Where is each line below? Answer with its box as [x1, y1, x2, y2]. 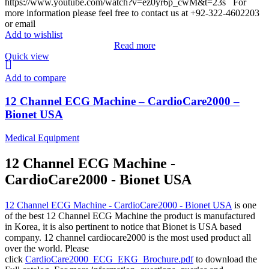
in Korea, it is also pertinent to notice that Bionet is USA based [5, 221, 241, 232]
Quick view [5, 51, 49, 62]
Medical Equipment [5, 132, 79, 143]
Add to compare [5, 73, 66, 83]
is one [232, 199, 256, 210]
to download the [193, 253, 257, 264]
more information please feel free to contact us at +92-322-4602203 [5, 8, 259, 19]
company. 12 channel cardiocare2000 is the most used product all [5, 232, 251, 243]
